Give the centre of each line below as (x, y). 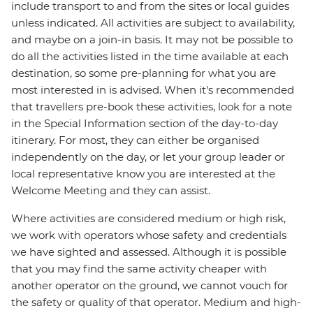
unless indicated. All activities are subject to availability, (153, 23)
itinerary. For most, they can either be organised (135, 140)
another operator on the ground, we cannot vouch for (150, 286)
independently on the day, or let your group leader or (148, 157)
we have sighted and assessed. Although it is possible (149, 252)
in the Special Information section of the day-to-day (145, 124)
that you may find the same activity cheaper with (139, 269)
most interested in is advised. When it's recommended (153, 90)
